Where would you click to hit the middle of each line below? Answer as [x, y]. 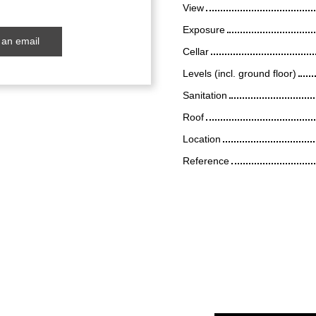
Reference [206, 160]
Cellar [196, 51]
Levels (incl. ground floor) [239, 73]
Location [202, 139]
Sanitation [205, 95]
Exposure [204, 29]
